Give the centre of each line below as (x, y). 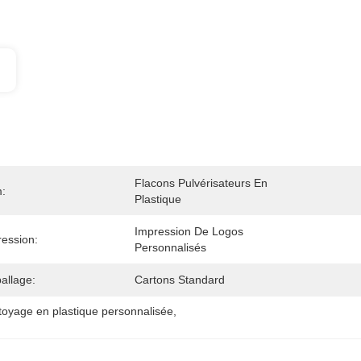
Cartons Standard (180, 280)
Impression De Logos (189, 231)
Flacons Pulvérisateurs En (201, 183)
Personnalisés (170, 247)
